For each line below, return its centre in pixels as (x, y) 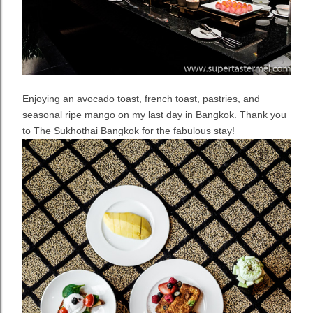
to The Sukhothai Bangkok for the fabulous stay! (129, 130)
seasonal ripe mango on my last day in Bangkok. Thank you (154, 114)
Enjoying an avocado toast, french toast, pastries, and (141, 98)
